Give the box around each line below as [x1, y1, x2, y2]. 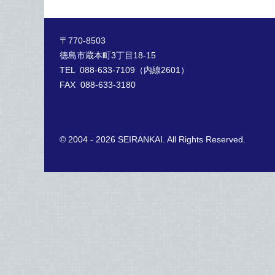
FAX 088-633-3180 [60, 79, 136, 90]
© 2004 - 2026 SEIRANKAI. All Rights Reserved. [60, 134, 246, 144]
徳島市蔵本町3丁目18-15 [60, 50, 156, 60]
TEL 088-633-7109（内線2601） [60, 64, 189, 75]
